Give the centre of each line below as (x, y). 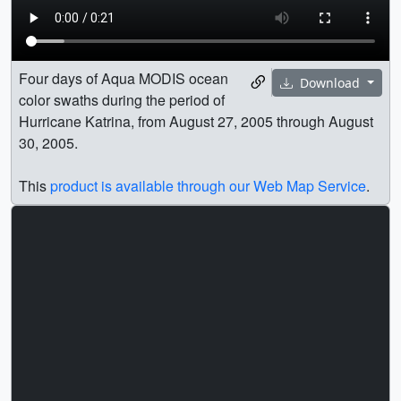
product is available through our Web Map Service (208, 186)
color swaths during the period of (122, 100)
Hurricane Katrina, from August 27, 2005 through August (196, 122)
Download (330, 82)
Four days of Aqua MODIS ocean (124, 79)
